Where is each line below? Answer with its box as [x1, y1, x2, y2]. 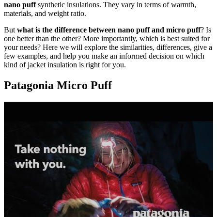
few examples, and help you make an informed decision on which [4, 52, 204, 60]
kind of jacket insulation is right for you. [4, 61, 126, 69]
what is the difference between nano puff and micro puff [17, 26, 201, 34]
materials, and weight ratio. [4, 9, 86, 17]
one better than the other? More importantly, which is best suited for [4, 34, 210, 43]
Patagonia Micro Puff [4, 78, 115, 92]
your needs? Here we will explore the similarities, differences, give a [4, 43, 212, 51]
